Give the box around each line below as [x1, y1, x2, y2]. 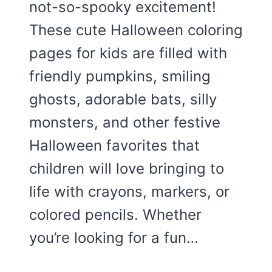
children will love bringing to [29, 159, 224, 177]
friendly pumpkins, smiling [29, 67, 211, 85]
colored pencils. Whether [29, 205, 202, 223]
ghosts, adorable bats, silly [29, 90, 217, 108]
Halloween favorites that [29, 136, 200, 154]
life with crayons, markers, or [29, 182, 229, 200]
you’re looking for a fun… [29, 228, 199, 246]
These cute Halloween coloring [29, 21, 243, 39]
